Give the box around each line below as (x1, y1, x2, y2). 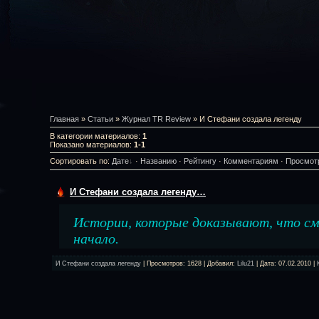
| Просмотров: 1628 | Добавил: (141, 259, 237, 267)
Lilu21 (237, 259, 254, 267)
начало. (73, 230, 119, 246)
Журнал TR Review (122, 115, 191, 123)
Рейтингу (184, 157, 216, 166)
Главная (50, 115, 79, 123)
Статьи (88, 115, 113, 123)
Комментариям (224, 157, 278, 166)
